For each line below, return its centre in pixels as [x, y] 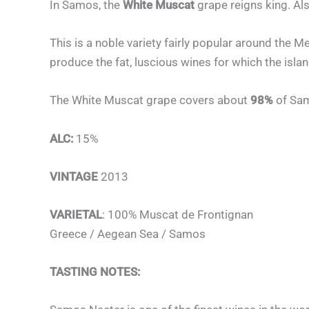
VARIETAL [76, 214]
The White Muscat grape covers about [150, 100]
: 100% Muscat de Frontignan [178, 214]
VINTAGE [74, 176]
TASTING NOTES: [95, 272]
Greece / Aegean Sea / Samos [128, 233]
